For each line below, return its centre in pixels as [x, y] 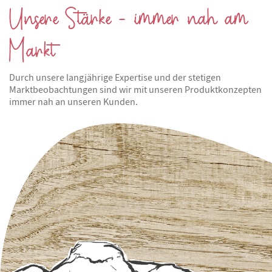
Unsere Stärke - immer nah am [128, 19]
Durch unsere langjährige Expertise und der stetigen [115, 77]
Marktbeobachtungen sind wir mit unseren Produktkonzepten [135, 90]
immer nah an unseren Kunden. [73, 102]
